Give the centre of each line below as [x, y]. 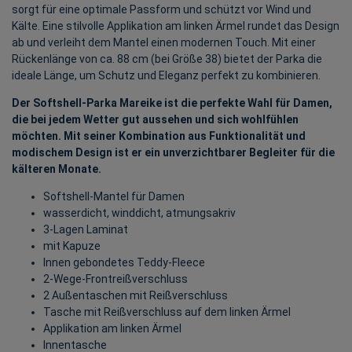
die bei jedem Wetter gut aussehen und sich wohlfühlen [155, 119]
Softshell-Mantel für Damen [114, 196]
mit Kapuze [72, 246]
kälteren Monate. [57, 169]
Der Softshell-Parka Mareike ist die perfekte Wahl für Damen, [172, 103]
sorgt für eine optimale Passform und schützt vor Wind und [161, 9]
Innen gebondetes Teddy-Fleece [124, 262]
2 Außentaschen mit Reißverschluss [136, 295]
